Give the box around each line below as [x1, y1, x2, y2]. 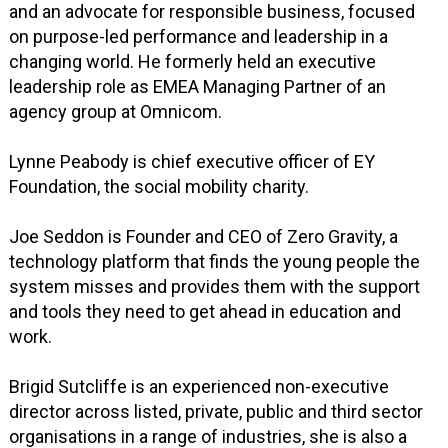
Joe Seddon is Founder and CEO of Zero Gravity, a [9, 226, 399, 248]
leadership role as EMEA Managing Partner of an [9, 76, 387, 98]
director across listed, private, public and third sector [9, 401, 424, 423]
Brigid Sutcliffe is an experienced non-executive [9, 376, 390, 398]
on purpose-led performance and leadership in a [9, 26, 389, 48]
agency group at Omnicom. [9, 101, 223, 123]
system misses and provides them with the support [9, 276, 421, 298]
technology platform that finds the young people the [9, 251, 421, 273]
